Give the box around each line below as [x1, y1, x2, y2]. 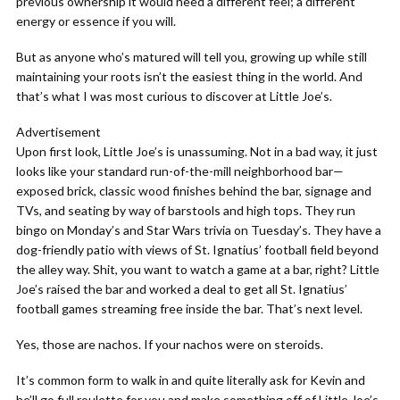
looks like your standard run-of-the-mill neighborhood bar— [16, 163, 344, 179]
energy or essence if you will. [16, 13, 176, 29]
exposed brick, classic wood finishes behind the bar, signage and [16, 183, 371, 198]
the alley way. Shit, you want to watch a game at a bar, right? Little [16, 262, 379, 277]
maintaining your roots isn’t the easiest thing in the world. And [16, 69, 362, 84]
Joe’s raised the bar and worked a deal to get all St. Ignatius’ [16, 281, 347, 296]
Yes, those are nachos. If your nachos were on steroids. [16, 337, 323, 352]
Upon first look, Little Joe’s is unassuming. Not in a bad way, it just [16, 144, 378, 159]
